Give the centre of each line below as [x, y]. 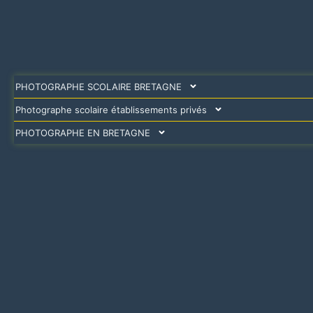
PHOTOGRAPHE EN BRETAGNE [83, 132]
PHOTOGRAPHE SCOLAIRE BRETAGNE [99, 86]
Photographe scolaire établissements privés [111, 109]
